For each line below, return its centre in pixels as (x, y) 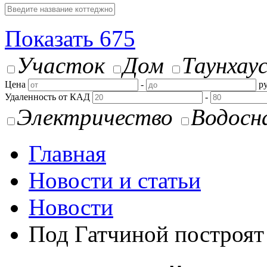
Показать (52, 38)
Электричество (95, 117)
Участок (61, 65)
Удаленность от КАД (47, 97)
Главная (67, 153)
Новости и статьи (115, 180)
